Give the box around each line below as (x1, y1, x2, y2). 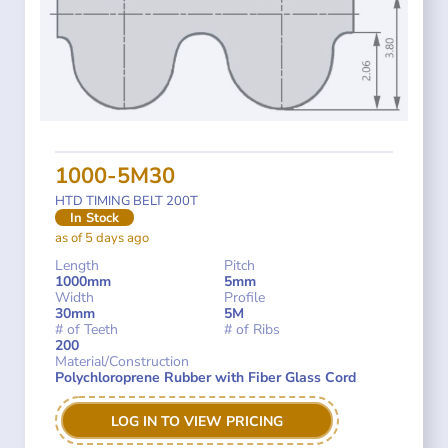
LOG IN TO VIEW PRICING (111, 412, 283, 432)
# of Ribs (224, 320, 280, 340)
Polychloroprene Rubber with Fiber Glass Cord (55, 368, 356, 388)
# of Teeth (55, 320, 118, 340)
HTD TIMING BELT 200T (55, 192, 198, 211)
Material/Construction (55, 352, 189, 372)
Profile (224, 288, 265, 308)
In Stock (70, 209, 119, 228)
